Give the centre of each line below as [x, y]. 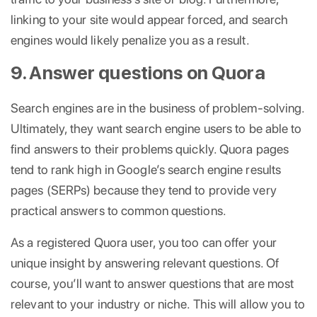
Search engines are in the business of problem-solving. [158, 108]
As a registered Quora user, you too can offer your [144, 242]
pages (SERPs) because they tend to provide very [144, 190]
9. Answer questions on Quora [138, 72]
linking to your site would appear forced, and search [150, 19]
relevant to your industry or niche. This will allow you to [158, 304]
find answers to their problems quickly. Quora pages [150, 149]
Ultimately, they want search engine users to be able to [156, 128]
